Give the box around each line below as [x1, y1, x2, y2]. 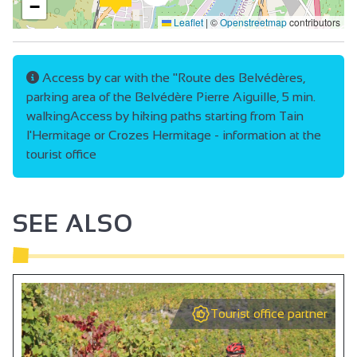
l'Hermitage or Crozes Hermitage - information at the [26, 128, 321, 143]
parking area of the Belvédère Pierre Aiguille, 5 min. [26, 90, 316, 104]
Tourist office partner [210, 307, 328, 321]
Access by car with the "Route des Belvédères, [39, 71, 305, 85]
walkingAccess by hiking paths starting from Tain [26, 109, 304, 124]
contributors [287, 15, 340, 29]
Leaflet [171, 15, 203, 29]
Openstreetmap [220, 15, 287, 29]
